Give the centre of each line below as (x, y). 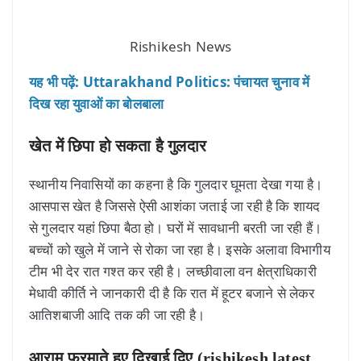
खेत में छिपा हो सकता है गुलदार (118, 146)
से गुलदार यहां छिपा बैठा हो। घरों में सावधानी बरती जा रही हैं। (175, 228)
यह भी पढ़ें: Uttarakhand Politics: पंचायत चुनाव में (170, 81)
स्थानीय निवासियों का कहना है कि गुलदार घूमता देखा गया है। (176, 185)
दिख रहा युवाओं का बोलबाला (97, 103)
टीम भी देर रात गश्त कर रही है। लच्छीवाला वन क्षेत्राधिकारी (173, 272)
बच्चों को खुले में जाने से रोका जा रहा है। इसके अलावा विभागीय (180, 250)
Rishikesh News (180, 46)
